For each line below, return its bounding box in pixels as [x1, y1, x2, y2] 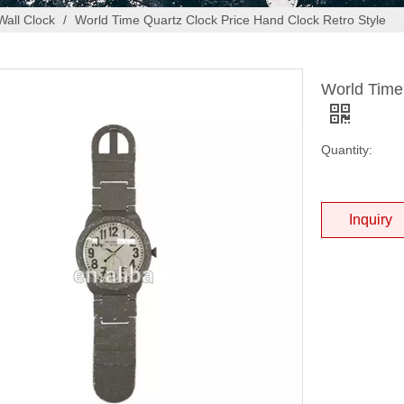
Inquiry [349, 211, 392, 227]
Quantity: [321, 142, 372, 157]
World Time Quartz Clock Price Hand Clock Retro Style [75, 12, 386, 27]
